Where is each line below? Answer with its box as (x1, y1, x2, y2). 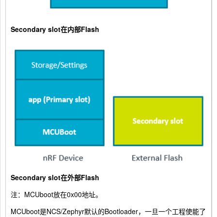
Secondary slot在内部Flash (11, 24, 99, 34)
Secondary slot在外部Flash (11, 172, 99, 182)
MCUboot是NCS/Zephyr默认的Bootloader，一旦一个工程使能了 (11, 206, 206, 216)
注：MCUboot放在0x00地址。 (11, 189, 102, 199)
